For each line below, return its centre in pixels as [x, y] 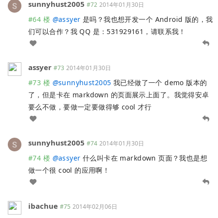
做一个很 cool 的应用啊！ [69, 170]
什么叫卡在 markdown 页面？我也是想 [144, 158]
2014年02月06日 [95, 207]
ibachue [43, 206]
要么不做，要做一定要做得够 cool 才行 [90, 107]
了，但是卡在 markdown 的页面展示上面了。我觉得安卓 [119, 95]
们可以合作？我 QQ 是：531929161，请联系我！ [107, 32]
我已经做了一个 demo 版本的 [159, 83]
